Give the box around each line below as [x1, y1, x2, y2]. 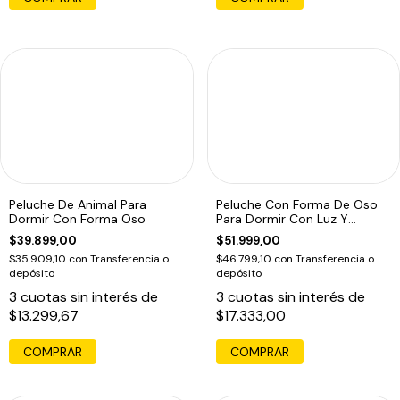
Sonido [215, 224, 258, 241]
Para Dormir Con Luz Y [215, 210, 348, 227]
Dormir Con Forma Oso [9, 210, 146, 227]
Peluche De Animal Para [9, 196, 146, 212]
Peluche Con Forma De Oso [215, 196, 378, 212]
